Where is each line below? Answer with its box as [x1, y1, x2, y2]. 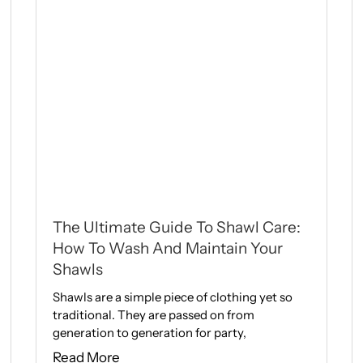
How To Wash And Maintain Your [52, 239, 283, 258]
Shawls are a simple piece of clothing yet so [52, 289, 293, 305]
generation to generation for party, [52, 325, 246, 341]
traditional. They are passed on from [52, 307, 254, 323]
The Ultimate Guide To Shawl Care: [52, 218, 301, 237]
